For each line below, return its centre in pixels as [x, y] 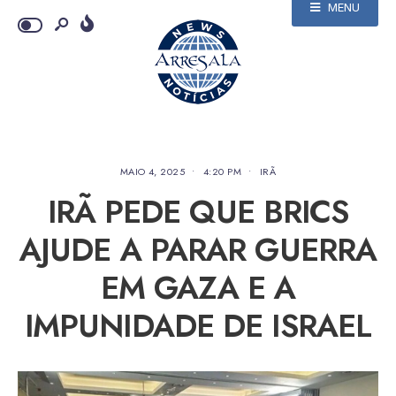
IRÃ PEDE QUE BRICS [198, 212]
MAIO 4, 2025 [152, 171]
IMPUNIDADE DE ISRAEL [198, 326]
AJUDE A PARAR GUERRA [198, 250]
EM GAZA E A [198, 288]
